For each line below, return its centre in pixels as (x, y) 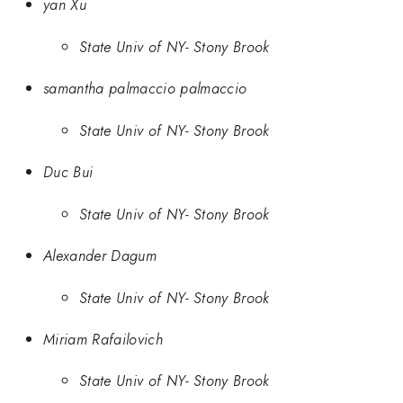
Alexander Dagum (100, 256)
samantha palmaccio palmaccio (145, 89)
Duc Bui (68, 172)
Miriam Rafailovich (103, 339)
